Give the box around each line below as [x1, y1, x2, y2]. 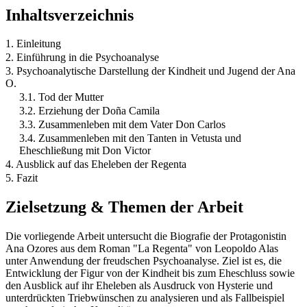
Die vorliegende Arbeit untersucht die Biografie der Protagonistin [5, 230, 286, 243]
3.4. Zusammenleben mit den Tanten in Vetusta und [19, 132, 241, 145]
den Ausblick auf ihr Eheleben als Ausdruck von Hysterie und [5, 280, 273, 292]
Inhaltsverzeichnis [5, 5, 134, 24]
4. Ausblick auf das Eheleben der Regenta [5, 158, 186, 171]
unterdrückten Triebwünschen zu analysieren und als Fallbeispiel [5, 292, 284, 304]
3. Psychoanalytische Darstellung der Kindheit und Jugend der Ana [5, 65, 295, 77]
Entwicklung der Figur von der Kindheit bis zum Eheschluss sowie [5, 267, 295, 280]
